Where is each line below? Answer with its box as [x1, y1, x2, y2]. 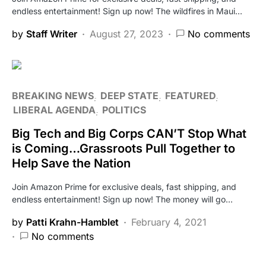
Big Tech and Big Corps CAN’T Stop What [12, 126, 246, 141]
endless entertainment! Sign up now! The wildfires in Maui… [12, 5, 242, 16]
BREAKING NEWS [12, 89, 94, 102]
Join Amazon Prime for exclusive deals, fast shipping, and [12, 181, 236, 192]
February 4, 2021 [131, 216, 207, 228]
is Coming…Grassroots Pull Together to [12, 141, 235, 156]
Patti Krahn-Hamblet [26, 216, 119, 228]
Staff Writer [26, 27, 77, 40]
